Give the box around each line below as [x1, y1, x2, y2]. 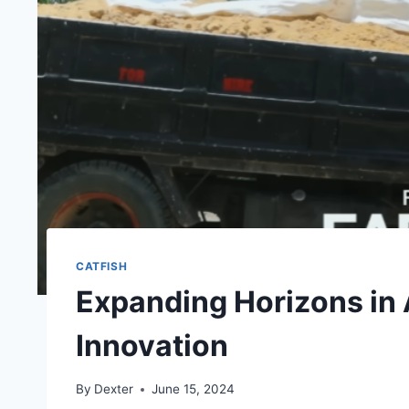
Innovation [76, 327, 228, 363]
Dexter [94, 382, 134, 397]
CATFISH [76, 258, 128, 273]
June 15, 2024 [152, 382, 236, 397]
